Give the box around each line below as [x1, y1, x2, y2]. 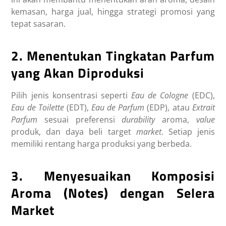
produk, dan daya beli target [11, 126, 136, 138]
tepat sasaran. [11, 18, 66, 30]
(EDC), [188, 90, 215, 101]
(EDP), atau [144, 102, 192, 114]
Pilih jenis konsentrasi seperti [11, 90, 132, 101]
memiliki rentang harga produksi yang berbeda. [11, 138, 192, 150]
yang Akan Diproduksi [11, 63, 145, 83]
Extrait [192, 102, 215, 114]
